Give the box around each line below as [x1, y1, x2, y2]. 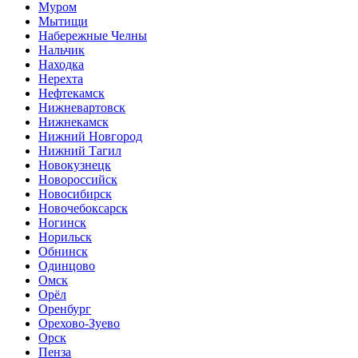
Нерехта [38, 72, 83, 86]
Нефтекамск [38, 86, 105, 101]
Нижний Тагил [38, 144, 121, 158]
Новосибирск [38, 187, 112, 201]
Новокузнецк [38, 158, 111, 173]
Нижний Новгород [38, 129, 142, 144]
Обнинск [38, 245, 88, 259]
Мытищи [38, 14, 88, 29]
